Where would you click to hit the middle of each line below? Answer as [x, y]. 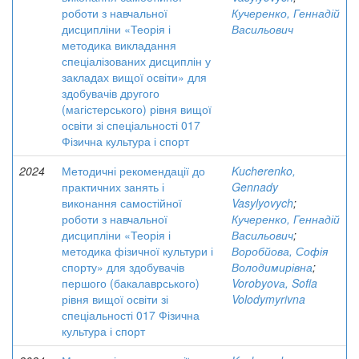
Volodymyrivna [268, 299]
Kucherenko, [264, 171]
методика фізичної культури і [137, 251]
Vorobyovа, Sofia [274, 283]
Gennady [255, 187]
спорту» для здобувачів [123, 267]
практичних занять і [113, 187]
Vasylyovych [262, 203]
